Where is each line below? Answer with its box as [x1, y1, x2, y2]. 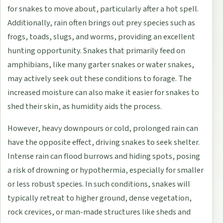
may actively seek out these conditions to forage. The [7, 72, 192, 85]
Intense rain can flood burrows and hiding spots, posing [7, 150, 201, 162]
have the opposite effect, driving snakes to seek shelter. [7, 136, 200, 148]
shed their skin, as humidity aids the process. [7, 100, 162, 112]
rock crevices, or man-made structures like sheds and [7, 206, 191, 218]
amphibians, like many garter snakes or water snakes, [7, 58, 195, 71]
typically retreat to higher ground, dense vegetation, [7, 192, 192, 204]
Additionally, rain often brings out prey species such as [7, 16, 196, 29]
